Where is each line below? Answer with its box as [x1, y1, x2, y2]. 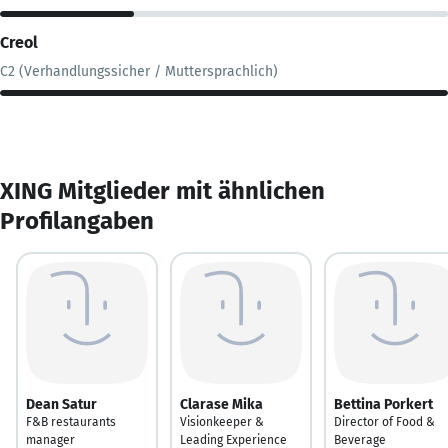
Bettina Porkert [334, 395, 433, 413]
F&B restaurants [26, 414, 116, 429]
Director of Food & [334, 414, 435, 429]
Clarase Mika [180, 395, 263, 413]
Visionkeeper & [180, 414, 264, 429]
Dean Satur [26, 395, 97, 413]
